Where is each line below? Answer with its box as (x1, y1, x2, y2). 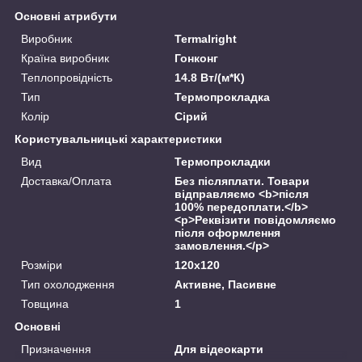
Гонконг (175, 51, 219, 65)
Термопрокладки (175, 154, 271, 168)
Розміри (21, 258, 62, 271)
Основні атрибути (15, 9, 117, 23)
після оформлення (175, 225, 281, 239)
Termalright (175, 32, 238, 45)
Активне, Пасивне (175, 277, 277, 291)
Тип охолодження (21, 277, 115, 291)
